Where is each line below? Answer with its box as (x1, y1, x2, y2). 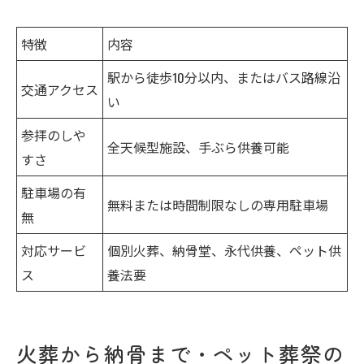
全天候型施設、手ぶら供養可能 (107, 136, 289, 157)
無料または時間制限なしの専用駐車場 (107, 194, 328, 214)
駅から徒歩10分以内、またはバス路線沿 (107, 67, 340, 87)
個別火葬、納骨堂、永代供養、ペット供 (107, 240, 341, 260)
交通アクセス (21, 79, 98, 99)
